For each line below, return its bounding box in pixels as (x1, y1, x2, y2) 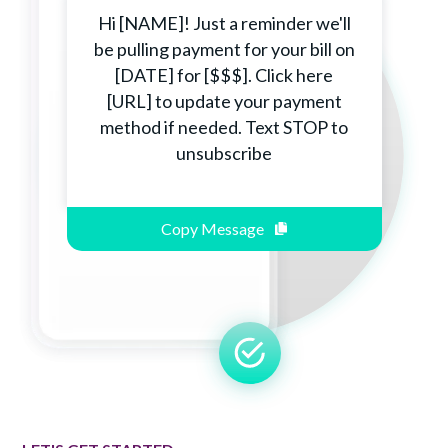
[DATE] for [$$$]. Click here (115, 64, 333, 87)
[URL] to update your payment (106, 90, 342, 113)
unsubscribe (176, 142, 272, 165)
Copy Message (161, 219, 268, 239)
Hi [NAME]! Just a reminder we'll (97, 12, 351, 35)
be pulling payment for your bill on (93, 38, 355, 61)
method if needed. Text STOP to (100, 116, 348, 139)
